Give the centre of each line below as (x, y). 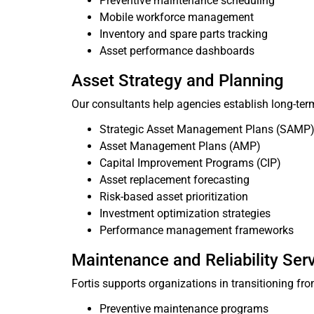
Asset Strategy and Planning (178, 81)
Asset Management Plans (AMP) (180, 146)
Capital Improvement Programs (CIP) (190, 163)
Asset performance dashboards (177, 51)
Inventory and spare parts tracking (184, 34)
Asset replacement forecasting (175, 180)
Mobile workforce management (177, 17)
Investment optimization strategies (185, 213)
